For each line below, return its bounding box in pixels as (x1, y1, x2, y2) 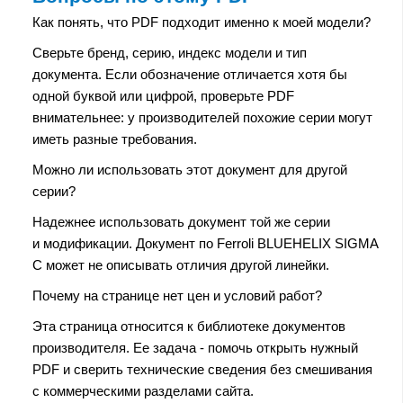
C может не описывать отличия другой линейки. (32, 256, 329, 273)
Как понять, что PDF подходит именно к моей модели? (32, 13, 371, 30)
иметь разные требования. (32, 130, 197, 147)
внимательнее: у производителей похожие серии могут (32, 109, 372, 125)
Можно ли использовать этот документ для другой (32, 161, 347, 177)
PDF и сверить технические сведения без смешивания (32, 361, 372, 377)
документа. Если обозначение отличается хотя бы (32, 66, 347, 82)
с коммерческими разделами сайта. (32, 382, 254, 399)
